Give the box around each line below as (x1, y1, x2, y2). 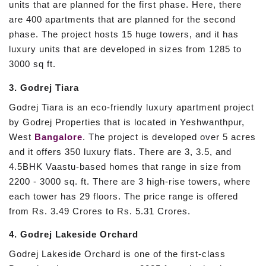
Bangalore (34, 131, 83, 142)
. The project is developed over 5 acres (83, 131, 256, 142)
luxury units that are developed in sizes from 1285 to (9, 44, 242, 55)
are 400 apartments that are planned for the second (9, 14, 236, 25)
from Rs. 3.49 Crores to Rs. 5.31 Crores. (9, 205, 191, 216)
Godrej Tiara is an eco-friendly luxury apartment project (9, 102, 254, 112)
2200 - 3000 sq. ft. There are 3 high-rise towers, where (9, 176, 251, 186)
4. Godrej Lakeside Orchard (9, 229, 138, 240)
